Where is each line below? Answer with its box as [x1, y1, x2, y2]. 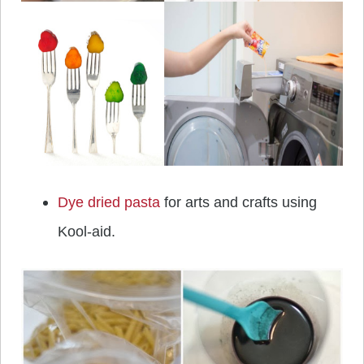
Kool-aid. [58, 223, 115, 240]
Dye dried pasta [58, 194, 160, 211]
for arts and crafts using [160, 194, 317, 211]
